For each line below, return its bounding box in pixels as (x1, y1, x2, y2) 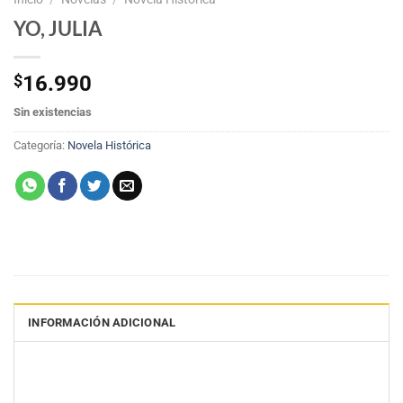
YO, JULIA (13, 16, 103, 41)
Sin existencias (13, 105, 92, 120)
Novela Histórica (67, 139, 151, 153)
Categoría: (13, 139, 67, 153)
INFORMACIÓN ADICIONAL (28, 316, 176, 330)
